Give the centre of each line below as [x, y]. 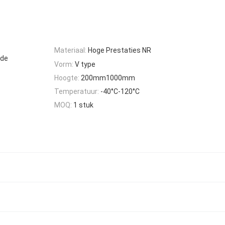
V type [85, 64]
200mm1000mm [108, 78]
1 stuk [83, 105]
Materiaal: [70, 50]
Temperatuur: [77, 92]
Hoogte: [67, 78]
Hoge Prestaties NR [120, 50]
